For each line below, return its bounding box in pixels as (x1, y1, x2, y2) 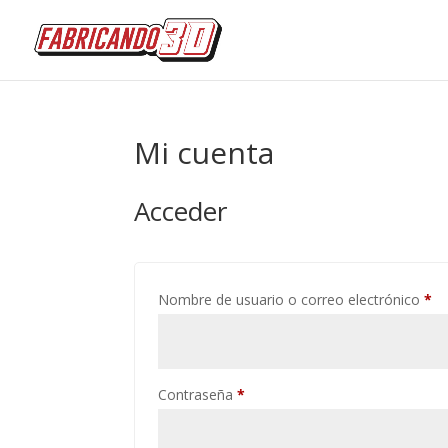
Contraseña (158, 385, 238, 404)
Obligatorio (244, 384, 317, 403)
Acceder (134, 193, 228, 229)
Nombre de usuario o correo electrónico (158, 290, 425, 309)
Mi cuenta (134, 132, 275, 173)
